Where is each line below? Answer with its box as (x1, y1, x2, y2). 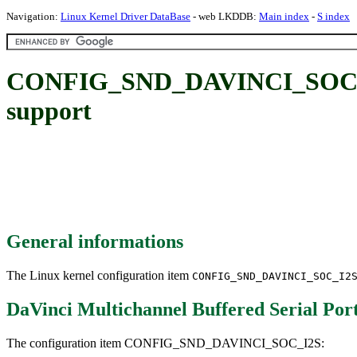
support (6, 96, 92, 126)
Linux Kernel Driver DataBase (61, 10, 190, 22)
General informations (6, 230, 183, 252)
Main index (259, 10, 309, 22)
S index (317, 10, 350, 22)
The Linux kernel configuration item (6, 268, 192, 282)
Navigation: (6, 10, 61, 22)
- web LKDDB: (190, 10, 259, 22)
